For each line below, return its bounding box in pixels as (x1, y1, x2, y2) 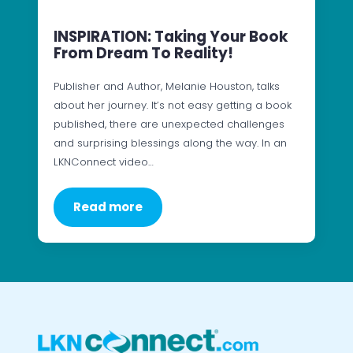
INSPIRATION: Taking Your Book (54, 25, 288, 47)
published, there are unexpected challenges (54, 116, 284, 132)
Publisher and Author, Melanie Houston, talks (54, 78, 280, 94)
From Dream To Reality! (54, 42, 233, 64)
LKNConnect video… (54, 154, 154, 169)
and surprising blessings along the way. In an (54, 135, 287, 150)
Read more (73, 198, 143, 215)
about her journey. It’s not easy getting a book (54, 97, 292, 113)
